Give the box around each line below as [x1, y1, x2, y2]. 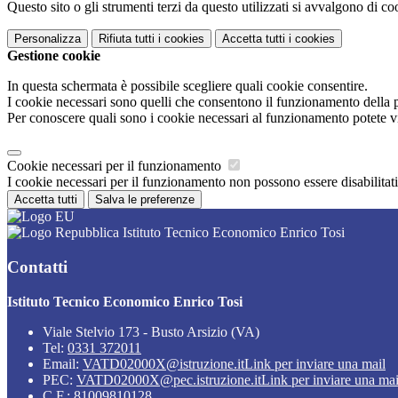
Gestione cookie [7, 48, 100, 64]
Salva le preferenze [95, 193, 195, 207]
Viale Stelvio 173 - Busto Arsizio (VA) [43, 323, 259, 339]
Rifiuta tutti [99, 32, 155, 46]
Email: [43, 355, 83, 371]
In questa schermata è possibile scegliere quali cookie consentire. [7, 78, 368, 94]
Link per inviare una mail [244, 355, 386, 371]
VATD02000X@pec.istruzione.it [76, 371, 261, 387]
